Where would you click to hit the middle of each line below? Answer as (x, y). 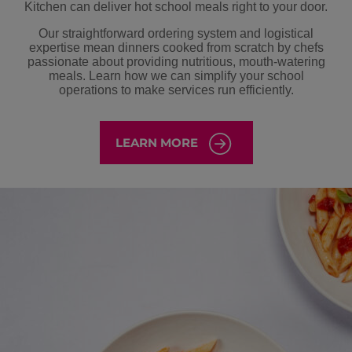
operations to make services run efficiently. (176, 90)
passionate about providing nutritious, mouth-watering (176, 62)
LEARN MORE (156, 143)
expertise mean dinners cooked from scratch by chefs (176, 48)
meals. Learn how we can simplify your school (176, 76)
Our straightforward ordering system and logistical (176, 33)
